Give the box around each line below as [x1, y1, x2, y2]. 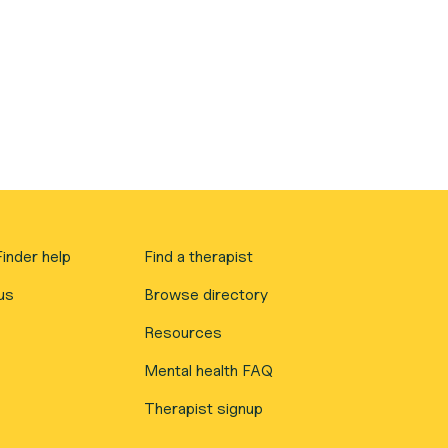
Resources [144, 323, 223, 342]
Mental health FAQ [144, 361, 274, 380]
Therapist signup [144, 399, 264, 418]
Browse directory [144, 285, 269, 304]
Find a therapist [144, 247, 254, 266]
